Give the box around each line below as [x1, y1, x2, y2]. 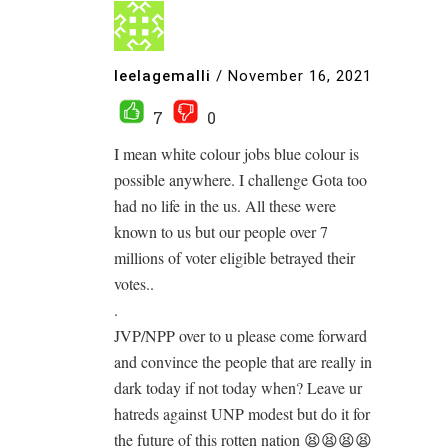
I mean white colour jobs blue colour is [114, 143, 359, 164]
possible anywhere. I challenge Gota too [114, 169, 367, 190]
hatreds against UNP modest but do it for [114, 403, 370, 424]
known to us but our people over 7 [114, 221, 328, 242]
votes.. [114, 273, 154, 294]
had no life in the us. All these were [114, 195, 336, 216]
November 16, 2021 [228, 66, 372, 85]
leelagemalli [114, 66, 211, 85]
